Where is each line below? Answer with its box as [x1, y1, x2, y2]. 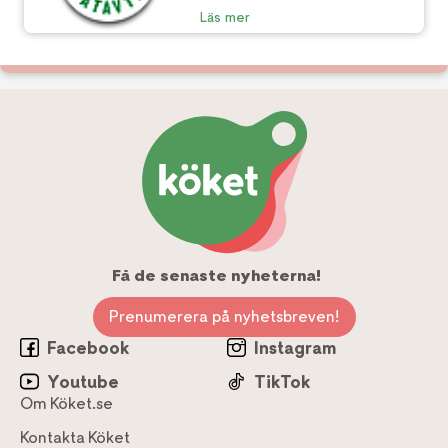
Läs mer [200, 9, 250, 25]
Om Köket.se [20, 394, 113, 413]
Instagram [254, 337, 337, 358]
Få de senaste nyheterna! [111, 266, 321, 285]
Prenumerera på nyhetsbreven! [108, 307, 340, 326]
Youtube [47, 371, 119, 392]
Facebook [47, 337, 129, 358]
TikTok [254, 371, 310, 392]
